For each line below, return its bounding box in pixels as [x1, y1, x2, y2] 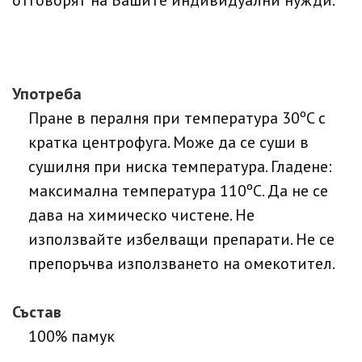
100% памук [28, 326, 115, 347]
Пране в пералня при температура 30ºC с [28, 107, 326, 129]
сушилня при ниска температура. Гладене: [28, 156, 332, 178]
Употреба [12, 83, 82, 105]
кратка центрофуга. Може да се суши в [28, 132, 309, 154]
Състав [12, 301, 61, 323]
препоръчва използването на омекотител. [28, 253, 335, 275]
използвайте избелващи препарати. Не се [28, 229, 335, 250]
